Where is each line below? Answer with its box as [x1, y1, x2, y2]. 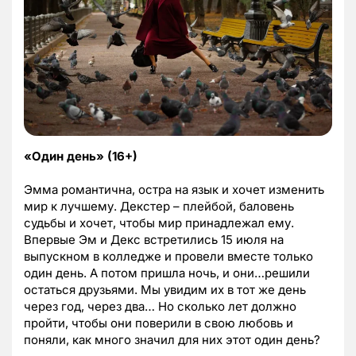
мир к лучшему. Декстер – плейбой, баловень [24, 199, 294, 214]
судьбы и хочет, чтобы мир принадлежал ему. [24, 215, 294, 230]
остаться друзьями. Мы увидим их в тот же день [24, 282, 306, 297]
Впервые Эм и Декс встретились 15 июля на [24, 232, 284, 247]
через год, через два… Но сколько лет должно [24, 299, 296, 314]
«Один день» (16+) [24, 149, 137, 164]
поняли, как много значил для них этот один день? [24, 332, 320, 347]
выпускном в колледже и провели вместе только [24, 249, 313, 264]
